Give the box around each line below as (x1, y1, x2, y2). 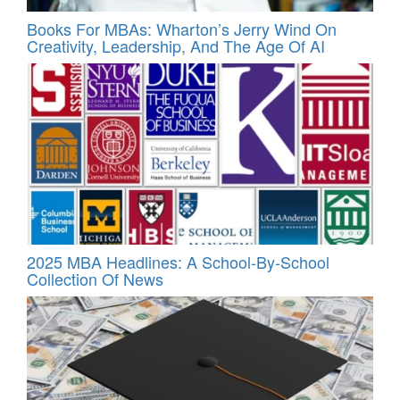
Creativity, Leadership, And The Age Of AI (27, 34, 325, 58)
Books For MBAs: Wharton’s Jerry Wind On (27, 17, 337, 41)
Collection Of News (27, 266, 163, 290)
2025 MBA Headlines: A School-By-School (27, 249, 329, 273)
